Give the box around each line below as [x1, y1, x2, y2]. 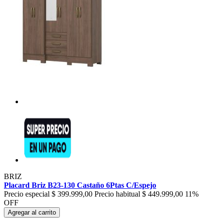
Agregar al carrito [8, 209, 56, 217]
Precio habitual [94, 190, 140, 199]
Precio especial [4, 190, 50, 199]
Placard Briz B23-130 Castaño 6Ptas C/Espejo [4, 181, 156, 190]
